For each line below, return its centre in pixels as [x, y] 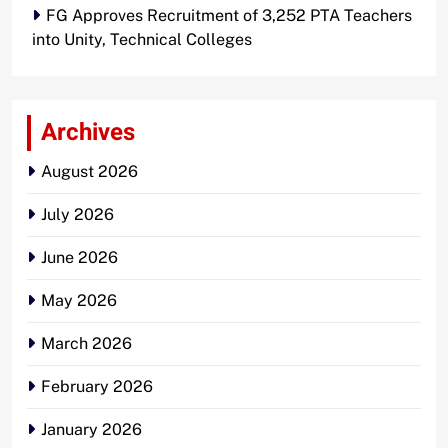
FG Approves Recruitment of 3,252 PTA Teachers [229, 15]
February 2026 [97, 386]
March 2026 [86, 343]
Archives [88, 132]
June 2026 [79, 257]
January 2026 [91, 429]
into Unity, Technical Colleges [142, 39]
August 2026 [89, 171]
